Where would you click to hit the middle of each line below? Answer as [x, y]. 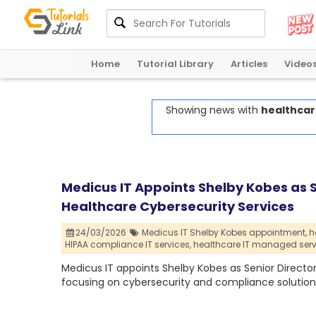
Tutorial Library [175, 64]
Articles [249, 64]
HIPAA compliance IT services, [128, 245]
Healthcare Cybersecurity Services [178, 207]
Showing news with [213, 110]
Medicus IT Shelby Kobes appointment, [224, 233]
